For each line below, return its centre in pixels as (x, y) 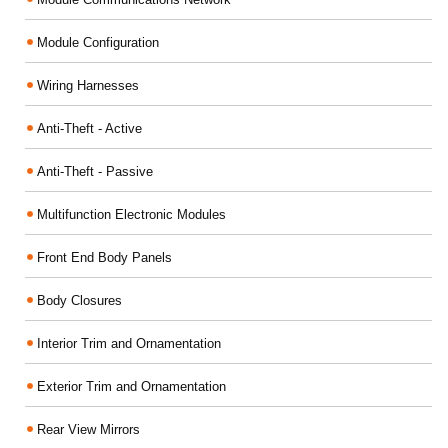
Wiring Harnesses (88, 85)
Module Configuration (98, 42)
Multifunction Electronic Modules (131, 214)
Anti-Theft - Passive (95, 171)
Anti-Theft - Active (89, 128)
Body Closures (79, 300)
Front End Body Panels (104, 257)
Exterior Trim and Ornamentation (131, 386)
